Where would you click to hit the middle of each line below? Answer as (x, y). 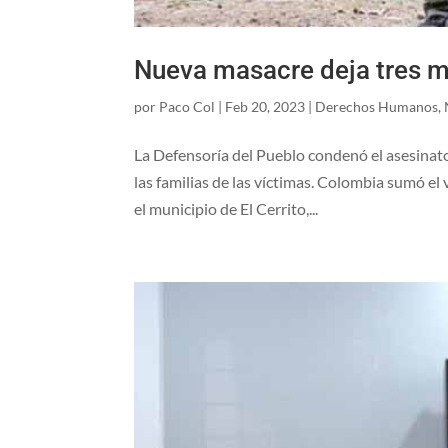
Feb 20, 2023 (265, 107)
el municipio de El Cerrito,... (226, 209)
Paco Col (187, 107)
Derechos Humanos (377, 107)
